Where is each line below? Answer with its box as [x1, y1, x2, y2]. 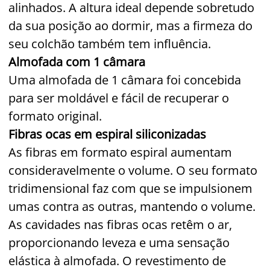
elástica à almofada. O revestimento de [8, 252, 226, 269]
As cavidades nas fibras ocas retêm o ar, [8, 216, 232, 233]
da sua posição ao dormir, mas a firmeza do [8, 17, 253, 34]
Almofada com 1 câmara [8, 53, 145, 70]
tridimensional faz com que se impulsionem [8, 180, 253, 196]
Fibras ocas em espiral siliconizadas [8, 125, 206, 142]
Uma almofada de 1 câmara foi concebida [8, 71, 241, 88]
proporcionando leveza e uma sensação [8, 234, 230, 251]
